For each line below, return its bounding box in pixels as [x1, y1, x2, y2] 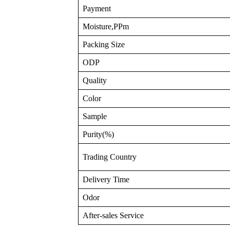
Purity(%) [83, 130, 114, 139]
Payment [83, 4, 111, 13]
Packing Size [83, 40, 125, 49]
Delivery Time [83, 175, 129, 184]
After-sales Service [83, 211, 144, 220]
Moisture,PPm [83, 22, 129, 31]
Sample [83, 112, 107, 121]
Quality [83, 76, 107, 85]
